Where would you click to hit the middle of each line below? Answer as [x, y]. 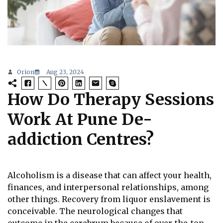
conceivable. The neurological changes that [95, 211]
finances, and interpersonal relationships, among [108, 187]
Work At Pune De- [80, 120]
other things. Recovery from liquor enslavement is [109, 199]
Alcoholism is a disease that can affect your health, [110, 175]
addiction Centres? [81, 140]
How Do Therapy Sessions [111, 100]
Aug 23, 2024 [65, 72]
